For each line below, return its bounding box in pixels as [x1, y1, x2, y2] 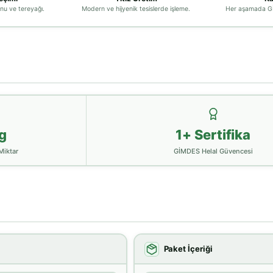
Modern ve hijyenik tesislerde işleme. [82, 4, 190, 13]
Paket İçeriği [163, 243, 213, 253]
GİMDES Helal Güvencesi [173, 146, 253, 155]
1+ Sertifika [175, 126, 250, 143]
